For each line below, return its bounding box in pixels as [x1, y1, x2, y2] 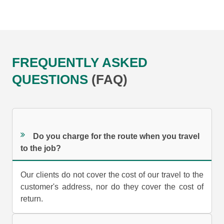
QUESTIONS [12, 72, 91, 87]
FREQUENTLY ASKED [12, 55, 147, 70]
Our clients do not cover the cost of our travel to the [20, 170, 203, 179]
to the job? [20, 143, 61, 152]
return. [20, 194, 43, 203]
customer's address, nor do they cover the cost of [20, 182, 203, 191]
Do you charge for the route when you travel [33, 131, 200, 140]
